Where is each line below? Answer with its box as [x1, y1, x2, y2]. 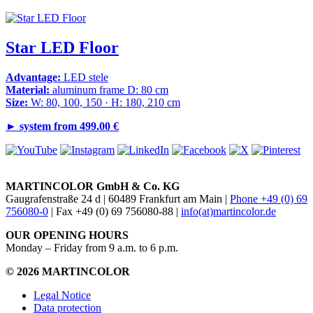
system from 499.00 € [20, 120, 119, 133]
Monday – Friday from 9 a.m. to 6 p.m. [6, 242, 178, 254]
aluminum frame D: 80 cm [52, 84, 168, 96]
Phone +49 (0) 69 [230, 193, 307, 205]
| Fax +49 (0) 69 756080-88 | [48, 205, 181, 218]
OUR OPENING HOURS [6, 229, 131, 242]
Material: [6, 84, 52, 96]
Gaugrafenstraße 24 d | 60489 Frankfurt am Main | [6, 193, 230, 205]
